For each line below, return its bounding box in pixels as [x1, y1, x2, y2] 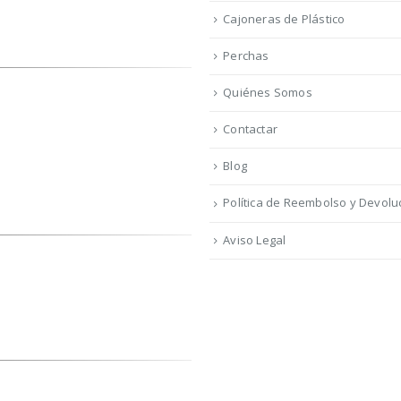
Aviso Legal [223, 231, 286, 248]
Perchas [223, 47, 269, 64]
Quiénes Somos [223, 84, 312, 101]
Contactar [223, 121, 278, 138]
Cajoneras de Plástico [223, 11, 346, 28]
